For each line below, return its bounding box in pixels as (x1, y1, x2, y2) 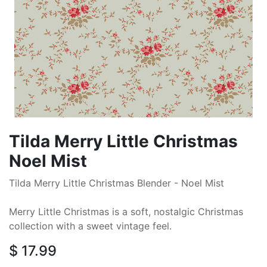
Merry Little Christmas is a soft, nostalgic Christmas (9, 206, 243, 218)
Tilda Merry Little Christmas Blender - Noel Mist (9, 177, 224, 189)
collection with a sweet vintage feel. (9, 220, 172, 232)
